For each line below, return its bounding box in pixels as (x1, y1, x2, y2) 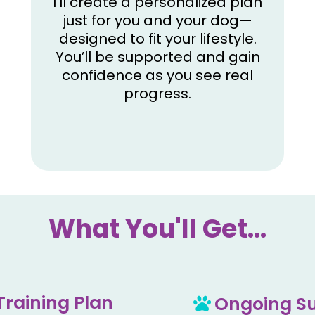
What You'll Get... (49, 211, 266, 247)
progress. (124, 84, 191, 104)
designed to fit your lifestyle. (58, 29, 257, 49)
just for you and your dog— (63, 11, 252, 31)
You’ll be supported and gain (55, 47, 260, 67)
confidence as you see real (62, 65, 253, 86)
